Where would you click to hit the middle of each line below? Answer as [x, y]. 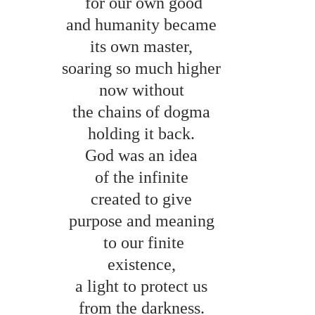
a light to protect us [143, 286]
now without [143, 90]
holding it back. [143, 133]
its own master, [143, 46]
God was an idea [143, 155]
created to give [143, 199]
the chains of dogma [143, 111]
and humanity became [143, 24]
